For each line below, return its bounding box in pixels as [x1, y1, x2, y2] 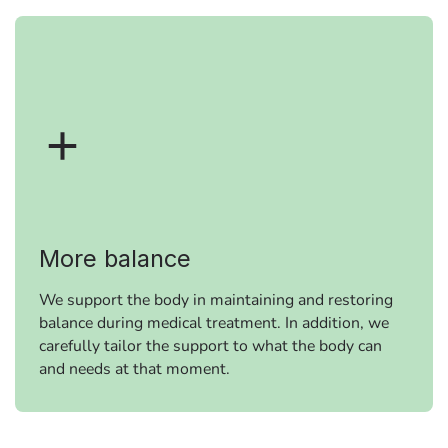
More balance [39, 243, 191, 273]
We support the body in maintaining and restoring [39, 288, 393, 311]
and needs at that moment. [39, 357, 230, 380]
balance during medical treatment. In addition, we [39, 311, 389, 334]
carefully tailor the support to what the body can [39, 334, 382, 357]
